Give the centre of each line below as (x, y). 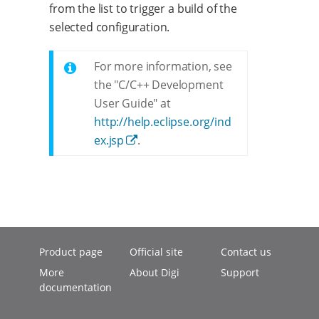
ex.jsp (109, 141)
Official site (157, 252)
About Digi (155, 272)
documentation (75, 287)
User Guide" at (132, 104)
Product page (71, 252)
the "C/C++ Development (159, 85)
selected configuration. (110, 27)
